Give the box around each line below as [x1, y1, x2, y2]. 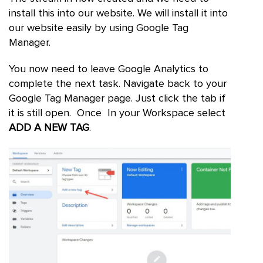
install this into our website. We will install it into [9, 8, 228, 19]
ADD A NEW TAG [9, 122, 89, 133]
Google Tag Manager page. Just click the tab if [9, 93, 225, 104]
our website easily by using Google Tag [9, 22, 188, 33]
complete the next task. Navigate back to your [9, 78, 227, 89]
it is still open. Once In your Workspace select [9, 107, 225, 119]
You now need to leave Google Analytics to [9, 63, 208, 75]
